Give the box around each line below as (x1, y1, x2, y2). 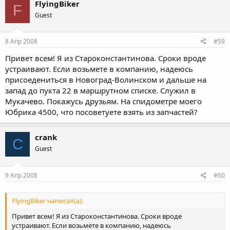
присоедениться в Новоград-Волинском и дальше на (5, 74, 206, 85)
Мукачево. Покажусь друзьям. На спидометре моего (5, 96, 202, 106)
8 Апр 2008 (5, 37, 37, 46)
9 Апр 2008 (5, 170, 37, 180)
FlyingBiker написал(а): (12, 196, 83, 205)
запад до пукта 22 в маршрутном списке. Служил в (5, 85, 196, 95)
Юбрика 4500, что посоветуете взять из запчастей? (5, 107, 198, 117)
